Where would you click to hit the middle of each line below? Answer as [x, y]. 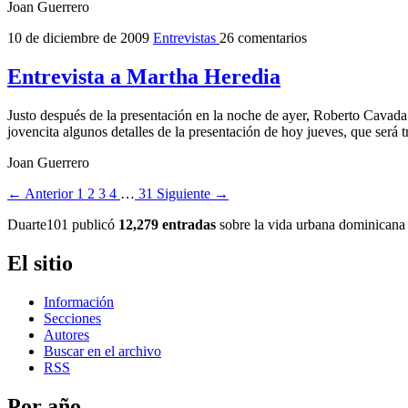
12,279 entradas [167, 224]
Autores [66, 334]
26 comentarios [263, 38]
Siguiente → [193, 194]
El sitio [40, 263]
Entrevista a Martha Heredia [144, 77]
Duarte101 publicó [63, 224]
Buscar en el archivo [102, 351]
